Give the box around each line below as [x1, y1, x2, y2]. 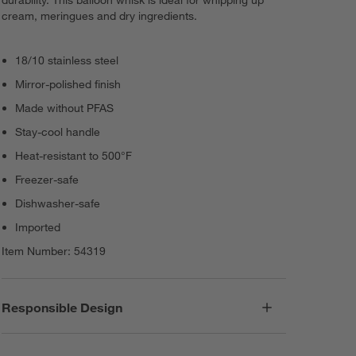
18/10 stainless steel [15, 53, 119, 68]
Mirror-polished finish [15, 77, 122, 92]
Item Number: [2, 244, 75, 259]
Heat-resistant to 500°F [15, 149, 133, 164]
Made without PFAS [15, 101, 114, 116]
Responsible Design [2, 299, 123, 315]
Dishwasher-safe [15, 196, 101, 211]
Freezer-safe [15, 172, 79, 188]
